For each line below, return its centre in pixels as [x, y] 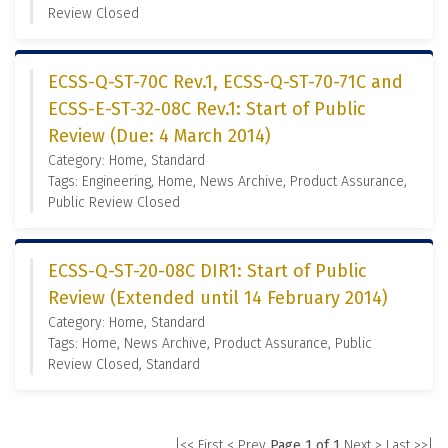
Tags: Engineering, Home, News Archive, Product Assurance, [227, 181]
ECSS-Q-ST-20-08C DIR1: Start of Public [207, 271]
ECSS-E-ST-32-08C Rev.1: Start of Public [207, 109]
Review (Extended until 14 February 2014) [218, 298]
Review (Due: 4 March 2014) [159, 136]
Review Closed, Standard [124, 364]
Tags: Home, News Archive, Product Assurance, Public [210, 343]
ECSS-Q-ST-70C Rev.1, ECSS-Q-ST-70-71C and [225, 82]
